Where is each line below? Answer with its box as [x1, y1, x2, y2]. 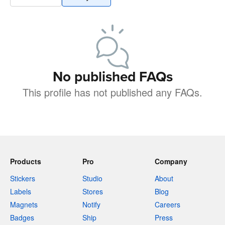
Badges [10, 212, 34, 222]
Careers [155, 199, 180, 209]
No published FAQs [52, 68, 173, 85]
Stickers [10, 173, 35, 183]
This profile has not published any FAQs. [23, 85, 202, 99]
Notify [82, 199, 100, 209]
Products [10, 156, 41, 166]
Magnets [10, 199, 38, 209]
